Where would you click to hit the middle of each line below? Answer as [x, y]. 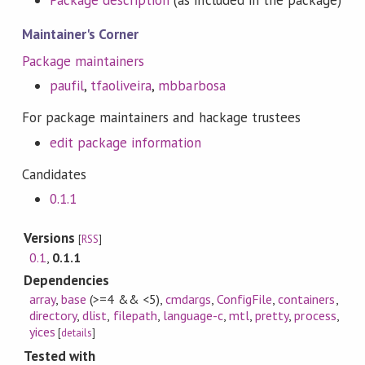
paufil [67, 86]
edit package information [125, 142]
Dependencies [66, 281]
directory [53, 315]
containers [307, 299]
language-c [193, 315]
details [77, 332]
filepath [135, 315]
